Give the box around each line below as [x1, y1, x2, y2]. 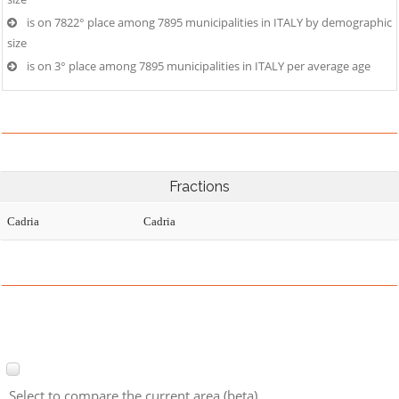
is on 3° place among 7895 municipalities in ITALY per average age [27, 58, 370, 74]
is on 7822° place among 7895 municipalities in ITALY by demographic [27, 14, 392, 30]
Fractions [169, 178, 230, 195]
